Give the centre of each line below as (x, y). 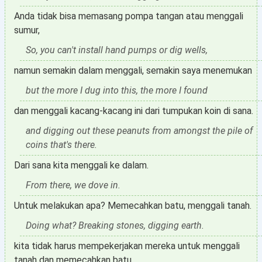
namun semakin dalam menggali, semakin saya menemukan (133, 70)
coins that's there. (61, 145)
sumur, (27, 30)
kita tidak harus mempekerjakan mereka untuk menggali (127, 246)
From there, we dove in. (73, 185)
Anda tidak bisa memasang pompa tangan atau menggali (129, 16)
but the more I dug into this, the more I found (117, 90)
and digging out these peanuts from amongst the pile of (139, 131)
